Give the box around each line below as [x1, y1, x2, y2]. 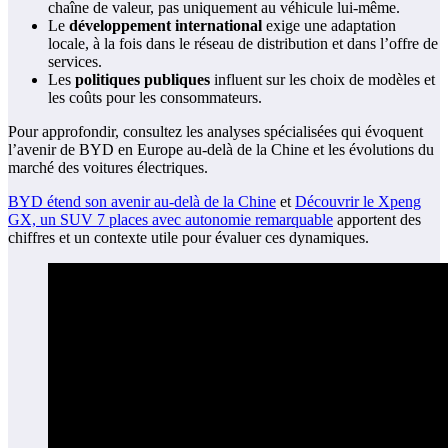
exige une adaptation [262, 17, 396, 35]
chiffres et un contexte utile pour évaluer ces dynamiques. [8, 229, 369, 247]
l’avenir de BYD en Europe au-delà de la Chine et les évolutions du [8, 141, 434, 159]
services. [48, 53, 102, 71]
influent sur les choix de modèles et [210, 71, 435, 89]
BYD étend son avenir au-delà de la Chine [8, 193, 276, 211]
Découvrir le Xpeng [295, 193, 421, 211]
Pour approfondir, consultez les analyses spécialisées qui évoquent [8, 123, 423, 141]
